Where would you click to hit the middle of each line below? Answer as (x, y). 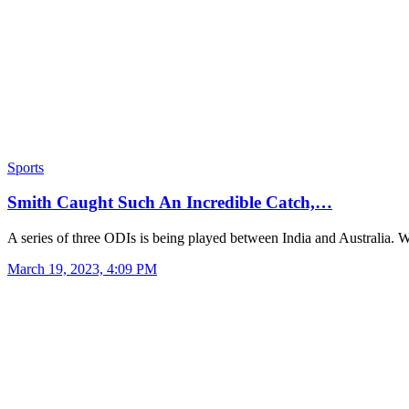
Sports (26, 167)
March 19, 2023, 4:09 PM (82, 269)
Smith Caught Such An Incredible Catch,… (170, 203)
